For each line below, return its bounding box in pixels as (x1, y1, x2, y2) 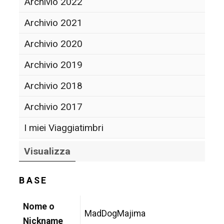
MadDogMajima (84, 208, 146, 218)
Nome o (23, 201, 55, 211)
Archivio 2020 (24, 37, 83, 49)
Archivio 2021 (24, 16, 83, 28)
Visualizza (24, 145, 71, 157)
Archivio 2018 (24, 79, 83, 91)
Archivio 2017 (24, 100, 83, 112)
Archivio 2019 (24, 58, 83, 70)
